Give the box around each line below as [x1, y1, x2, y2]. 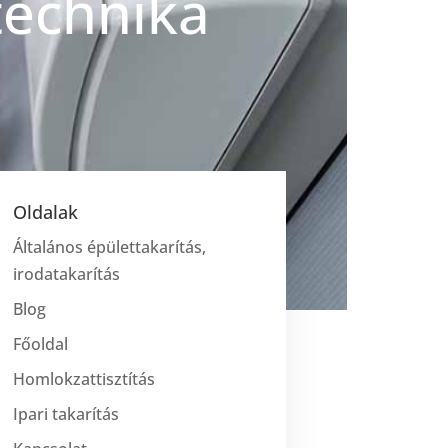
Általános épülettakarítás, [13, 235, 207, 258]
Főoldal [13, 332, 69, 355]
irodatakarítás [13, 262, 121, 285]
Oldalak [13, 199, 79, 224]
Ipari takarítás [13, 402, 120, 425]
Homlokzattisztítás [13, 367, 156, 390]
